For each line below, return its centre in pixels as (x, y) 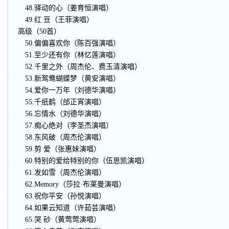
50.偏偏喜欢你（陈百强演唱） (69, 43)
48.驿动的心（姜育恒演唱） (65, 8)
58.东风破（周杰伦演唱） (62, 137)
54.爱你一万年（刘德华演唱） (69, 90)
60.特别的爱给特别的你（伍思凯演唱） (83, 161)
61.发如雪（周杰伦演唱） (62, 173)
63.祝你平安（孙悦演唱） (62, 196)
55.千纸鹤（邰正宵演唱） (62, 102)
